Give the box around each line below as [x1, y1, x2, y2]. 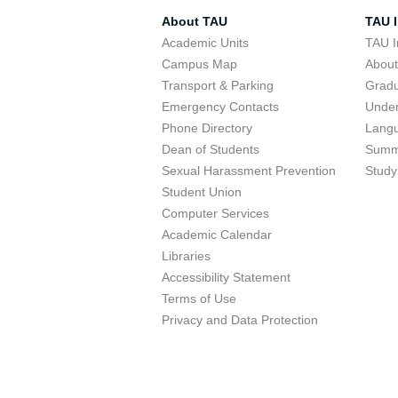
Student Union [162, 185, 242, 199]
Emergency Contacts [162, 99, 279, 114]
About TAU [162, 14, 227, 28]
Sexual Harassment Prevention [162, 163, 336, 178]
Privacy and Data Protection [162, 313, 318, 327]
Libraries [162, 249, 211, 263]
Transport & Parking [162, 78, 274, 92]
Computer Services [162, 206, 269, 220]
